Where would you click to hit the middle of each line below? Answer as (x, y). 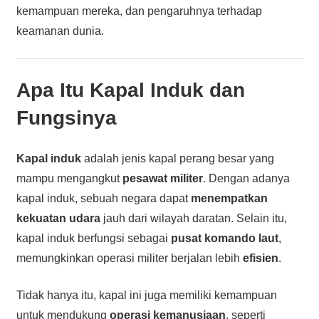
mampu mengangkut (69, 178)
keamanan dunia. (60, 31)
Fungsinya (66, 117)
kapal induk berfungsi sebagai (93, 238)
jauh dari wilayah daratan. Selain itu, (193, 218)
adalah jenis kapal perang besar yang (177, 158)
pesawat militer (162, 178)
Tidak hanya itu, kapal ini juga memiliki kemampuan (146, 295)
